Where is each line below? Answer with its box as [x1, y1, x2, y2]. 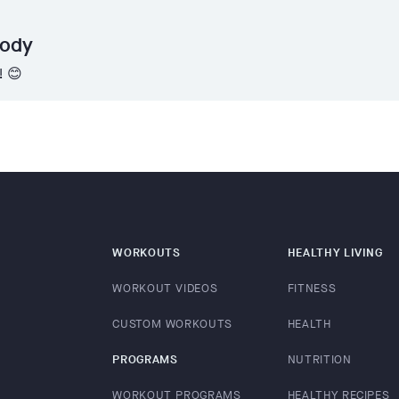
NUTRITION [287, 351, 352, 367]
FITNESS [287, 280, 337, 296]
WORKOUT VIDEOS [112, 280, 218, 296]
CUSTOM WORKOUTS [112, 315, 232, 331]
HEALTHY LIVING [287, 244, 383, 260]
